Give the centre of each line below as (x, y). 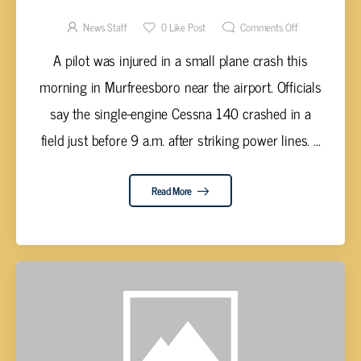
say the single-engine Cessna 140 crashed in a (180, 113)
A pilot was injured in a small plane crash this (180, 60)
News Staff (105, 27)
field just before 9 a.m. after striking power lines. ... (180, 140)
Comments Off (269, 27)
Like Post (187, 27)
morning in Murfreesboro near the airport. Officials (180, 87)
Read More (172, 190)
